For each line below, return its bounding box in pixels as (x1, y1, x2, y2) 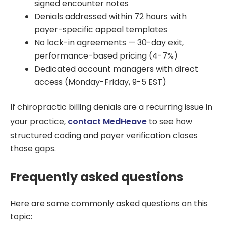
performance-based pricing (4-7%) (34, 50, 178, 62)
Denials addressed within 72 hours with (34, 11, 187, 23)
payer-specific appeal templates (34, 24, 167, 36)
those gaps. (10, 143, 56, 155)
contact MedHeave (68, 116, 147, 128)
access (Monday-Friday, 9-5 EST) (34, 76, 166, 88)
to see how (147, 116, 192, 128)
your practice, (10, 116, 68, 128)
